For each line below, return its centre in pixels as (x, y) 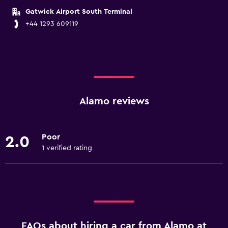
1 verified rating (67, 148)
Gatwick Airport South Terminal (79, 12)
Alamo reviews (114, 101)
